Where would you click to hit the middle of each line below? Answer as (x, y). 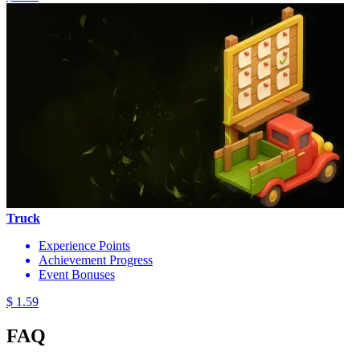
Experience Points (84, 245)
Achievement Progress (96, 260)
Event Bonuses (77, 274)
